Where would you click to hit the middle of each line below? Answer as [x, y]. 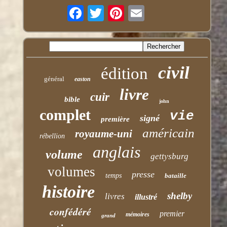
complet [65, 115]
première [116, 119]
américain [168, 133]
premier [172, 213]
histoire [68, 192]
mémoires [137, 214]
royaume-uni [103, 134]
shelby [179, 196]
